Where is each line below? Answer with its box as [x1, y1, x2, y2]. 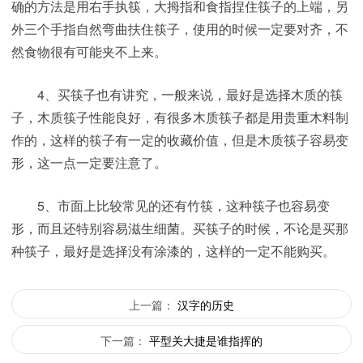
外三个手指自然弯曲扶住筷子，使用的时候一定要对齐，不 [11, 19, 348, 38]
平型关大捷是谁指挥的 [149, 332, 263, 348]
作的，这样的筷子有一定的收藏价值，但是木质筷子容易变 [11, 130, 348, 149]
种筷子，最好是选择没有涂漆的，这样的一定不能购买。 [11, 241, 335, 260]
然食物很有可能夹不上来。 [11, 42, 167, 61]
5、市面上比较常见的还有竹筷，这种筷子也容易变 [11, 196, 330, 215]
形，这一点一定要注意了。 [11, 153, 167, 172]
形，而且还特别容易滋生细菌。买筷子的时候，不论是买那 [11, 219, 348, 237]
